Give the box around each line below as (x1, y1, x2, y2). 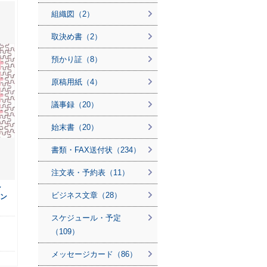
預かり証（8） (51, 55, 102, 64)
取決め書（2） (51, 32, 102, 41)
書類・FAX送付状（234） (51, 145, 141, 154)
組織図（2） (51, 10, 94, 18)
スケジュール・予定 (51, 213, 121, 222)
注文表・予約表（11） (51, 168, 129, 177)
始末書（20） (51, 123, 98, 132)
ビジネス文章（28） (51, 191, 122, 200)
